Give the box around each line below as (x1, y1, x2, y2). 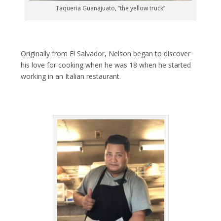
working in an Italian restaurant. (21, 71, 121, 81)
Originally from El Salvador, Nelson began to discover (21, 48, 191, 58)
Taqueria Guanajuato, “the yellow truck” (56, 4, 165, 13)
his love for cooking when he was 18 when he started (21, 60, 191, 70)
